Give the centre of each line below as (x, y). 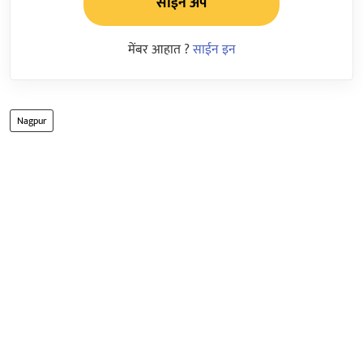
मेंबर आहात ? (160, 49)
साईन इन (214, 49)
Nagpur (32, 120)
